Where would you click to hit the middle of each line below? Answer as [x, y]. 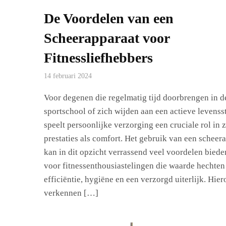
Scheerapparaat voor [107, 38]
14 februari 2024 [68, 76]
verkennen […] [71, 193]
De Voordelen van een [109, 18]
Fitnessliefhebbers [98, 58]
